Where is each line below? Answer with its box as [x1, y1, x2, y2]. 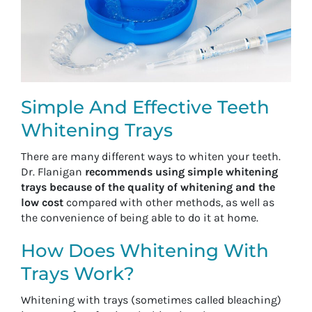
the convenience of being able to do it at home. [21, 210, 258, 224]
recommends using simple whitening [85, 164, 278, 178]
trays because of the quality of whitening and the [21, 180, 275, 194]
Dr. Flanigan [21, 164, 85, 178]
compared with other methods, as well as [63, 195, 274, 209]
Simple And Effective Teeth [21, 95, 270, 118]
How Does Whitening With [21, 239, 269, 262]
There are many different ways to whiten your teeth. [21, 149, 281, 163]
